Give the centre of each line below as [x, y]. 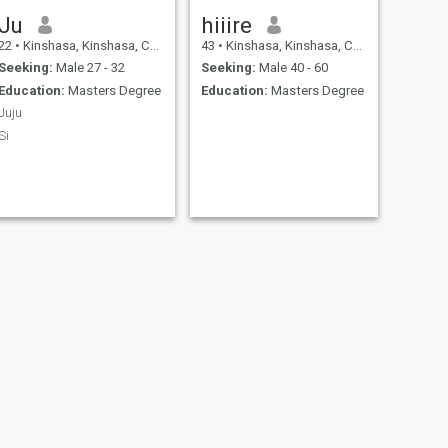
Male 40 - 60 [291, 68]
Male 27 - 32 [88, 68]
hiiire [226, 24]
